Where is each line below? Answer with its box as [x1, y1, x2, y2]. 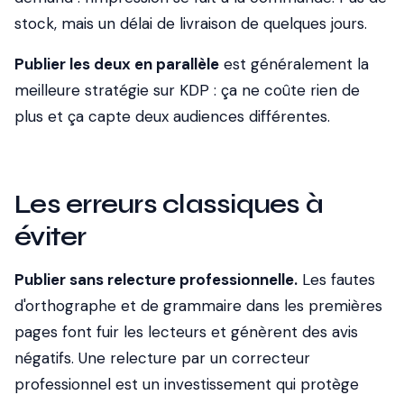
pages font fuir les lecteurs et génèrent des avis [14, 322, 358, 342]
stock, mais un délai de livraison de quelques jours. [14, 14, 367, 33]
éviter [14, 220, 87, 252]
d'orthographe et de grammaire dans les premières [14, 296, 382, 316]
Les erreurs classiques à [14, 188, 323, 220]
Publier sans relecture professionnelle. [14, 270, 298, 289]
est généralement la [219, 54, 369, 74]
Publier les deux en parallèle [14, 54, 219, 74]
